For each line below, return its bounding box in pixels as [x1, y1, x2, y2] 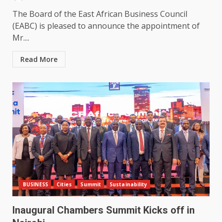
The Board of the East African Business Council [12, 8, 187, 20]
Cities [56, 181, 72, 188]
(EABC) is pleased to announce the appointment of [12, 20, 200, 32]
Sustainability [110, 181, 148, 188]
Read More [20, 55, 57, 64]
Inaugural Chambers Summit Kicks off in [12, 204, 195, 217]
